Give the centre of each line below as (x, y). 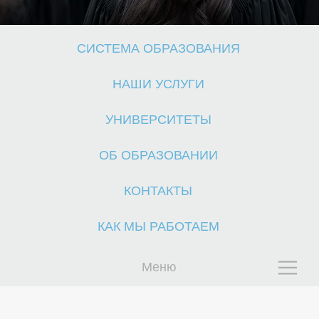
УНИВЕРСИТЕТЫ (158, 120)
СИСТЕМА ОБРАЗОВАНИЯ (158, 48)
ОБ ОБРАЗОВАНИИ (158, 155)
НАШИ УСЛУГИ (158, 84)
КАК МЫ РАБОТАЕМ (158, 226)
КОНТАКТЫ (158, 191)
